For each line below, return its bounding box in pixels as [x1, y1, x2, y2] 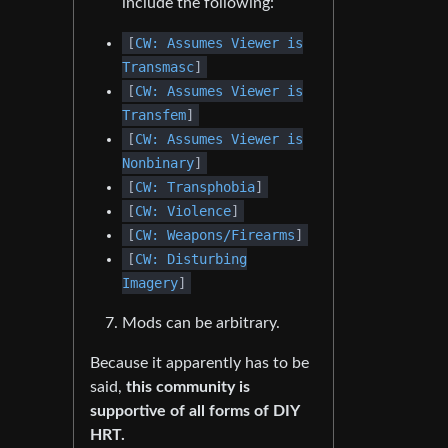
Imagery [122, 275, 178, 291]
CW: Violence [135, 203, 231, 219]
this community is [126, 379, 250, 395]
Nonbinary [122, 155, 194, 171]
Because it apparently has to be [90, 355, 309, 371]
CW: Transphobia [135, 179, 255, 195]
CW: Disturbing [135, 251, 247, 267]
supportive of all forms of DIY [90, 403, 299, 419]
